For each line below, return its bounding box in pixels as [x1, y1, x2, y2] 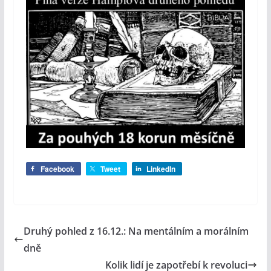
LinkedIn [146, 163, 175, 175]
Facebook [40, 163, 74, 175]
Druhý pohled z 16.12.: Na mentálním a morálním [23, 224, 249, 238]
